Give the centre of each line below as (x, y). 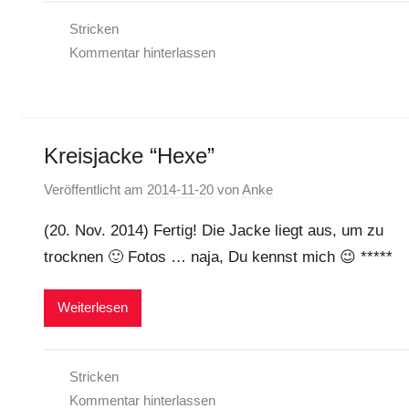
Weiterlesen (93, 308)
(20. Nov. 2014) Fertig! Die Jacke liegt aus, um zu (214, 230)
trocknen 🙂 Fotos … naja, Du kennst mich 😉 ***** (218, 257)
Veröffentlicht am (95, 189)
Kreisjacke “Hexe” (129, 156)
